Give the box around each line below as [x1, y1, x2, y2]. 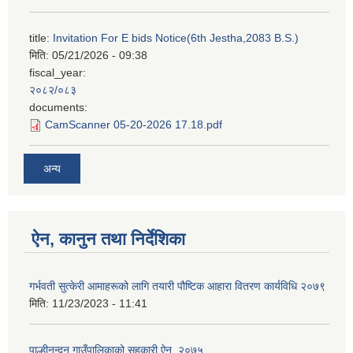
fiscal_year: [29, 65, 86, 79]
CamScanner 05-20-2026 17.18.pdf [45, 117, 222, 131]
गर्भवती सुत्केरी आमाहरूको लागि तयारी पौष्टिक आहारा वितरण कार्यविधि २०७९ [29, 280, 325, 293]
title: [29, 31, 53, 44]
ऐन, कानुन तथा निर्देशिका [32, 229, 185, 250]
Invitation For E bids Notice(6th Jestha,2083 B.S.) [53, 31, 299, 44]
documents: [29, 100, 87, 113]
